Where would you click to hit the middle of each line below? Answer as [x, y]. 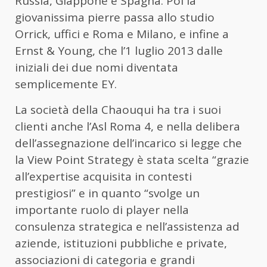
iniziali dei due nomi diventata [97, 68]
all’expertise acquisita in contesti [103, 177]
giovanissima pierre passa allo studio [115, 18]
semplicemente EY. [66, 84]
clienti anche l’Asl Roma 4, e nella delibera [128, 127]
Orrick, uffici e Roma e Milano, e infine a [122, 34]
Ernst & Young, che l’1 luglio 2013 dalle [119, 51]
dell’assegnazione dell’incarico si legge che [130, 143]
